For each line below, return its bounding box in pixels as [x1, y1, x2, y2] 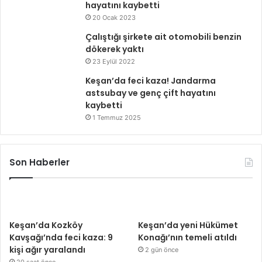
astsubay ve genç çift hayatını [85, 87, 216, 99]
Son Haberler [9, 156, 70, 168]
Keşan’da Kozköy [9, 219, 82, 231]
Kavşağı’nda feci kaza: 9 [9, 231, 113, 243]
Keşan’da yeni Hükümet [138, 219, 239, 231]
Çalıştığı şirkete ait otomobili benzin [85, 30, 242, 43]
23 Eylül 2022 [92, 57, 135, 65]
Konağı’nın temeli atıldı [138, 231, 237, 243]
